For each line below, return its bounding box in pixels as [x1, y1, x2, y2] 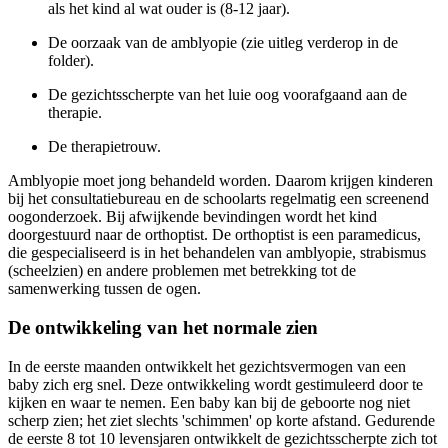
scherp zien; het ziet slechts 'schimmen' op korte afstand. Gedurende [8, 411, 435, 429]
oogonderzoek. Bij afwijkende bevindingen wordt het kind [8, 208, 377, 226]
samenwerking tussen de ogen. [8, 280, 201, 298]
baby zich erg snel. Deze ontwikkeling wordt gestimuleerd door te [8, 375, 423, 393]
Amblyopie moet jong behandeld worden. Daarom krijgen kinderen [8, 172, 433, 190]
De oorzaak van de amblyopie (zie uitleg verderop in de [48, 34, 398, 52]
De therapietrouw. [48, 138, 161, 156]
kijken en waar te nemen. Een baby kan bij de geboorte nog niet [8, 393, 410, 411]
